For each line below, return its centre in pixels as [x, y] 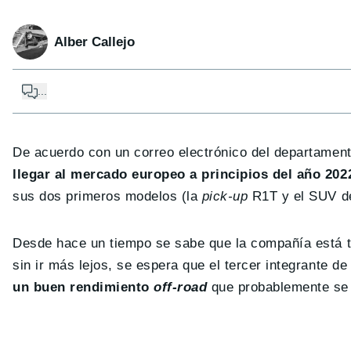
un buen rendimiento [83, 288]
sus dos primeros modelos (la [107, 197]
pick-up [225, 197]
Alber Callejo [94, 42]
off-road [181, 288]
